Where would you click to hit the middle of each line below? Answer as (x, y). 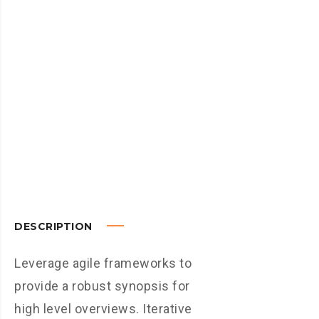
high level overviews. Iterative (103, 309)
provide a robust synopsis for (102, 286)
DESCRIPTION (55, 226)
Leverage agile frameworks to (103, 263)
